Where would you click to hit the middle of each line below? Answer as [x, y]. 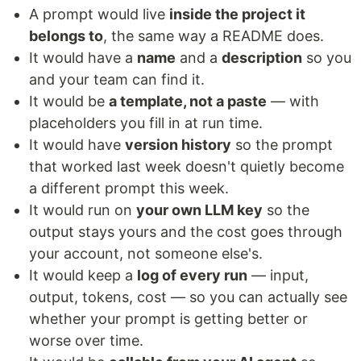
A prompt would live [99, 14]
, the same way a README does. [214, 36]
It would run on [83, 210]
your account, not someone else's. [146, 253]
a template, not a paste [188, 101]
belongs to [66, 36]
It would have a [83, 58]
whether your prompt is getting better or [168, 319]
